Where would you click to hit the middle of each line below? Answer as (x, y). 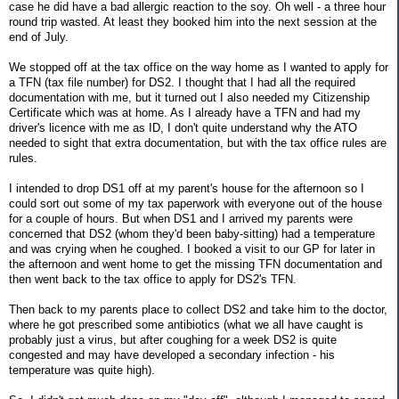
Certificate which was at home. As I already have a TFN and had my (185, 113)
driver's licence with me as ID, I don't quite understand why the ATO (183, 128)
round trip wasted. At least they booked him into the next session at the (193, 22)
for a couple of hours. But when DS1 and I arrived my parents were (181, 219)
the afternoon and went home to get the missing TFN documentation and (195, 265)
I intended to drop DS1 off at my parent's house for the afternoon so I (187, 189)
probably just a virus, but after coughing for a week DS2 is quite (173, 340)
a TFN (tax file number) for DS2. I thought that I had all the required (182, 83)
